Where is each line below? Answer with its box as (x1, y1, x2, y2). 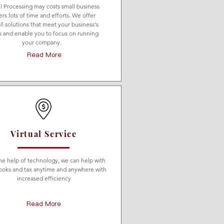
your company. (22, 38, 61, 46)
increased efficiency (16, 174, 71, 182)
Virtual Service (10, 128, 77, 139)
